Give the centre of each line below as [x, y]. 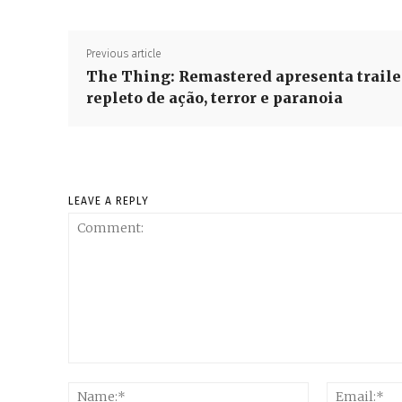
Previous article [124, 53]
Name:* [330, 390]
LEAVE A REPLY [109, 201]
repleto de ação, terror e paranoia [214, 97]
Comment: [97, 371]
